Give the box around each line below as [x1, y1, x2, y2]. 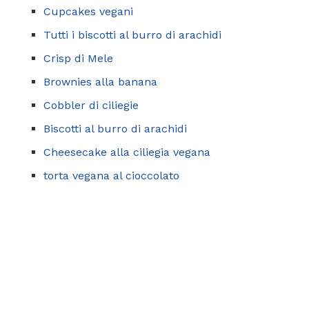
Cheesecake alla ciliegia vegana [43, 145, 210, 159]
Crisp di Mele [43, 51, 113, 65]
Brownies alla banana [43, 74, 157, 88]
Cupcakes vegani [43, 4, 133, 18]
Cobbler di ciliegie [43, 98, 139, 112]
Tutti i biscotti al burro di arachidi [43, 28, 221, 41]
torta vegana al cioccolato [43, 168, 179, 182]
